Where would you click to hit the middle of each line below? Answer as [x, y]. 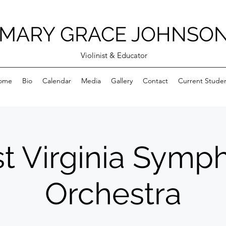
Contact [155, 81]
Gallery [122, 81]
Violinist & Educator [114, 55]
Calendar [56, 81]
